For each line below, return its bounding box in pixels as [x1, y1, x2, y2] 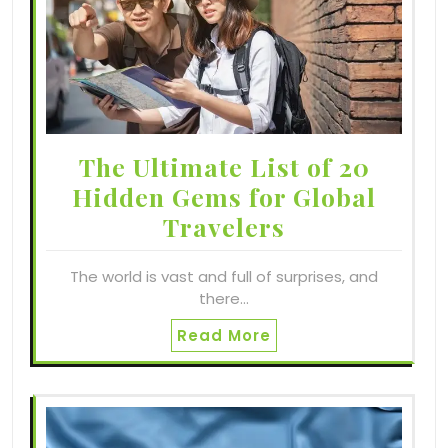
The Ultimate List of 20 [78, 149, 370, 183]
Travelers [163, 209, 285, 243]
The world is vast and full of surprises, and [70, 265, 378, 287]
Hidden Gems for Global [72, 179, 376, 213]
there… [199, 287, 249, 309]
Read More [177, 324, 271, 346]
